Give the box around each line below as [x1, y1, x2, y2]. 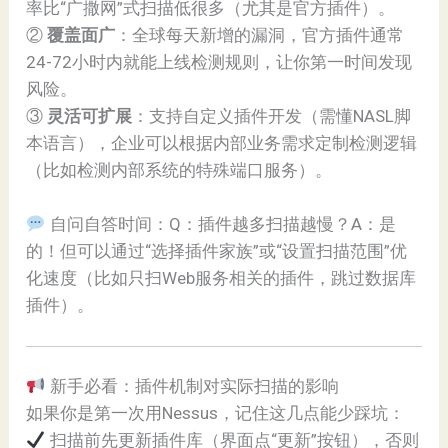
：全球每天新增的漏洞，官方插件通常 [115, 25, 405, 45]
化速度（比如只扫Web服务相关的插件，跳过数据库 [26, 268, 417, 289]
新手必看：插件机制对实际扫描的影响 [45, 375, 339, 396]
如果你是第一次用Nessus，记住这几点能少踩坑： [26, 402, 406, 423]
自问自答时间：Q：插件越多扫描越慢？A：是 [45, 214, 396, 235]
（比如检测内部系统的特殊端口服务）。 [26, 160, 333, 180]
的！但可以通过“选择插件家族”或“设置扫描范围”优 [26, 241, 408, 262]
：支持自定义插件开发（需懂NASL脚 [132, 106, 412, 126]
